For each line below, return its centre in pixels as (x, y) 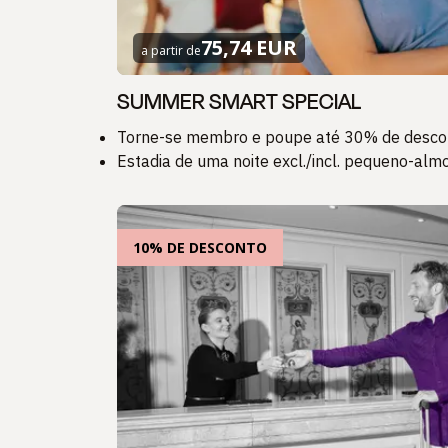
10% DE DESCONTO (200, 248)
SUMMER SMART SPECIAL (239, 102)
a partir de (171, 51)
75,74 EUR (249, 48)
